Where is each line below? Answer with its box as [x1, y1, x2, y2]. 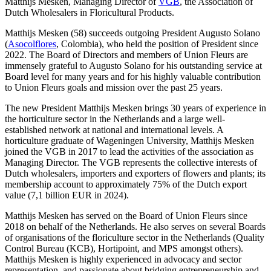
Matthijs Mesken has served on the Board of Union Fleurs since [5, 210, 247, 221]
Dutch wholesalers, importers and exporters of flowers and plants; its [5, 168, 266, 178]
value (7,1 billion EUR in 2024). [5, 189, 129, 200]
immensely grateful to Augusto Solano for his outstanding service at [5, 60, 262, 71]
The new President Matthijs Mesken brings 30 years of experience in [5, 102, 266, 113]
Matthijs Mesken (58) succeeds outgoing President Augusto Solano [5, 27, 260, 38]
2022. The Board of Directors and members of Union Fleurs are [5, 49, 248, 60]
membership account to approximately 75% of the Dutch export [5, 178, 247, 189]
